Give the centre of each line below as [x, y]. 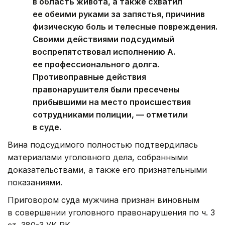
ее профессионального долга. [96, 64]
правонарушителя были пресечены [106, 89]
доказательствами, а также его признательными [107, 170]
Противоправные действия [89, 77]
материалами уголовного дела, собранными [98, 157]
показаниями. [35, 182]
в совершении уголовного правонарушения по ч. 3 [111, 212]
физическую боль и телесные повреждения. [125, 26]
